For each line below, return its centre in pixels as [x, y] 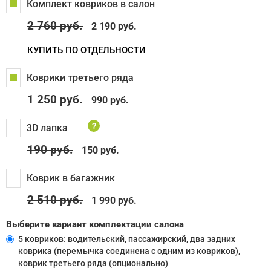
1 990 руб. [114, 200]
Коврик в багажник [71, 178]
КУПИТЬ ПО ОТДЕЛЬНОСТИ [87, 50]
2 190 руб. [114, 26]
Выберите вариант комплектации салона [95, 224]
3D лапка [47, 128]
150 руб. [100, 150]
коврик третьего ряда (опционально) [93, 263]
